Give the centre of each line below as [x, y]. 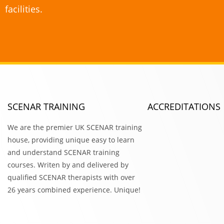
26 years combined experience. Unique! [74, 190]
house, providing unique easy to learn [71, 140]
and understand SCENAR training [63, 152]
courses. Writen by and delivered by [68, 165]
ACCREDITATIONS [184, 106]
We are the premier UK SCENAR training [75, 127]
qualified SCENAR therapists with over [71, 177]
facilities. [24, 9]
